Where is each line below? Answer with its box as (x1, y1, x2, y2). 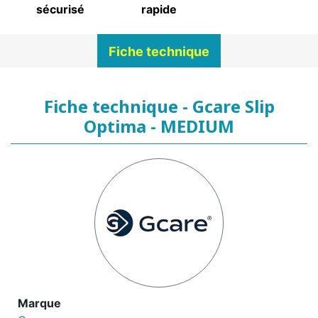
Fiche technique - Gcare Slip (43, 94, 275, 119)
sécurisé (35, 2, 84, 16)
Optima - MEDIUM (84, 114, 234, 138)
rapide (141, 2, 177, 16)
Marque (18, 296, 61, 311)
